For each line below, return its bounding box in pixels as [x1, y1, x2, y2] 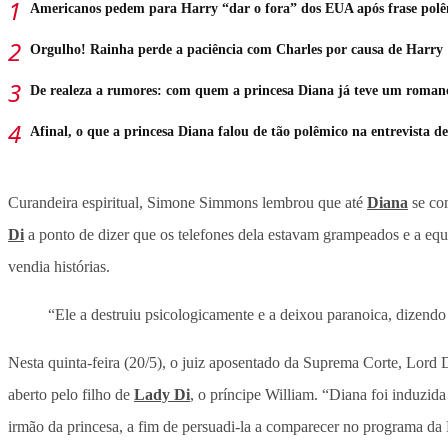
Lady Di [134, 386, 190, 404]
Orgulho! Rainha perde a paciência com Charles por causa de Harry [30, 42, 443, 58]
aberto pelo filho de [8, 386, 134, 404]
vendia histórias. [8, 258, 110, 276]
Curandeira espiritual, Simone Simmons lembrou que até [8, 194, 367, 212]
